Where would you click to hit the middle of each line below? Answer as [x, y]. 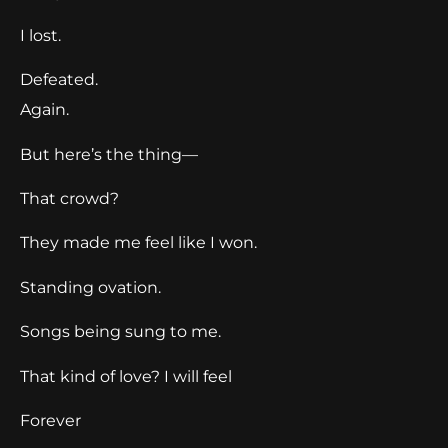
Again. [44, 110]
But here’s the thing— [109, 154]
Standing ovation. [90, 287]
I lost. [40, 35]
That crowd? [69, 199]
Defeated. [59, 80]
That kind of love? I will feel [126, 376]
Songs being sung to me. [120, 332]
